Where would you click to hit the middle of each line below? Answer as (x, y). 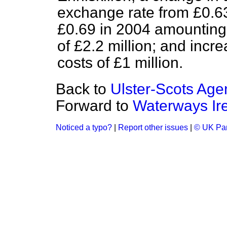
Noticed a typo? (84, 127)
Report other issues (153, 127)
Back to (83, 89)
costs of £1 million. (120, 63)
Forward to (94, 106)
